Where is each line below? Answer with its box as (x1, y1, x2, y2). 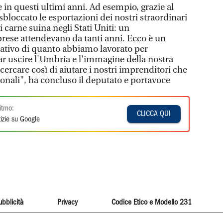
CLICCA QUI (137, 111, 171, 117)
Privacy (57, 199, 78, 206)
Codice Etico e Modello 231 (111, 199, 192, 206)
